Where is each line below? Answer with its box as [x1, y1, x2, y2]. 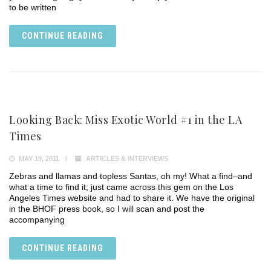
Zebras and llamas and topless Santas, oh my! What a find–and [9, 171, 252, 181]
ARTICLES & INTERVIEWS [86, 155, 168, 162]
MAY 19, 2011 [17, 155, 59, 162]
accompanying [9, 215, 65, 224]
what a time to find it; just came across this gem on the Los [9, 182, 233, 192]
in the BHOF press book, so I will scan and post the [9, 204, 204, 214]
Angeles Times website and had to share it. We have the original [9, 193, 255, 203]
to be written [9, 2, 56, 12]
